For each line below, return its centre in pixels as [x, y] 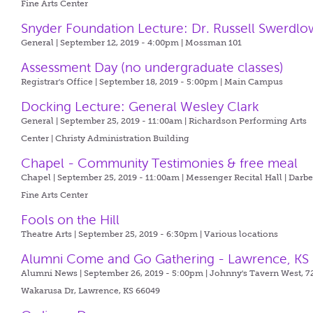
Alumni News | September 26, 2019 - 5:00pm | [116, 273]
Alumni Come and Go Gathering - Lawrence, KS [165, 259]
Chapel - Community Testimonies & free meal [160, 163]
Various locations [241, 234]
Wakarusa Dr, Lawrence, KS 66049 [91, 291]
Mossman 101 [214, 43]
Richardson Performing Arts [248, 121]
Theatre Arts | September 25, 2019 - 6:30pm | [113, 234]
